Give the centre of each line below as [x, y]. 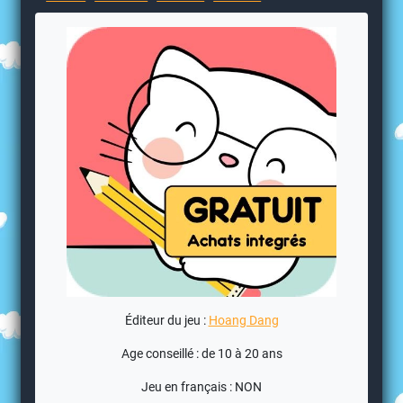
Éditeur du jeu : [166, 321]
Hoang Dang [243, 321]
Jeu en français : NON [201, 387]
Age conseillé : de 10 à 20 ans [201, 354]
